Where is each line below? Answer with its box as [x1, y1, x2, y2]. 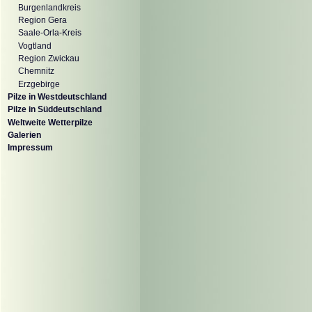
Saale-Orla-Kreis [18, 28, 81, 38]
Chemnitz [18, 66, 54, 77]
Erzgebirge [18, 79, 60, 89]
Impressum [8, 143, 53, 153]
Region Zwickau [18, 53, 79, 63]
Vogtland [18, 40, 52, 51]
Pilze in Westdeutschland [8, 91, 107, 102]
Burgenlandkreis [18, 2, 81, 13]
